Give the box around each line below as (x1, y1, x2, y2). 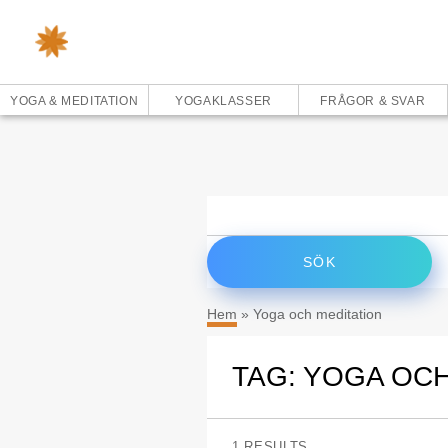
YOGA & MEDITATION (10, 94, 139, 108)
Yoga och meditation (253, 306, 382, 322)
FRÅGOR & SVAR (320, 94, 426, 108)
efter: (206, 213, 245, 230)
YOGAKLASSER (175, 94, 272, 108)
